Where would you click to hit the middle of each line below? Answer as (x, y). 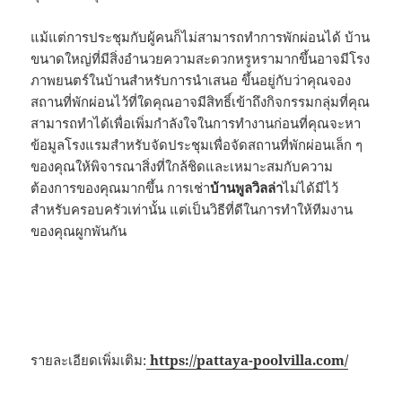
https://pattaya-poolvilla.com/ (248, 360)
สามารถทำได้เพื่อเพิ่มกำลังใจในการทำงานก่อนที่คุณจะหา (196, 123)
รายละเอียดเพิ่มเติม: (89, 360)
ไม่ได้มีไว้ (311, 188)
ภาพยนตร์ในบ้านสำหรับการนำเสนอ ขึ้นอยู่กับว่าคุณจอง (191, 80)
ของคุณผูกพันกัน (79, 231)
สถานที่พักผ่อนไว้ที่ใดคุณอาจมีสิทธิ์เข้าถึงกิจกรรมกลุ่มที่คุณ (201, 102)
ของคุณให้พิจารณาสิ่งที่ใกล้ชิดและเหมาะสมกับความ (182, 166)
